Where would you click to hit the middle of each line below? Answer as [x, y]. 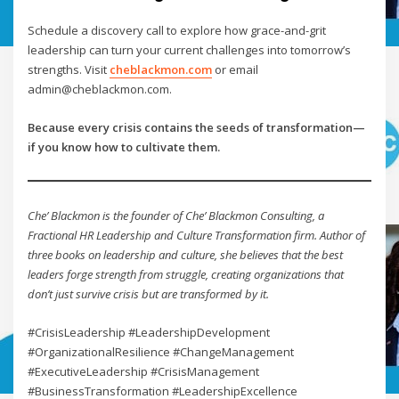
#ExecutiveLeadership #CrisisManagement [144, 371]
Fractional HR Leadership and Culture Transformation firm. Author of [197, 236]
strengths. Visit [69, 70]
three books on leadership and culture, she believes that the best [186, 255]
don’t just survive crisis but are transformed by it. [149, 294]
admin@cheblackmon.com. [100, 90]
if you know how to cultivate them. [124, 147]
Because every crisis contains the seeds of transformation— [197, 127]
